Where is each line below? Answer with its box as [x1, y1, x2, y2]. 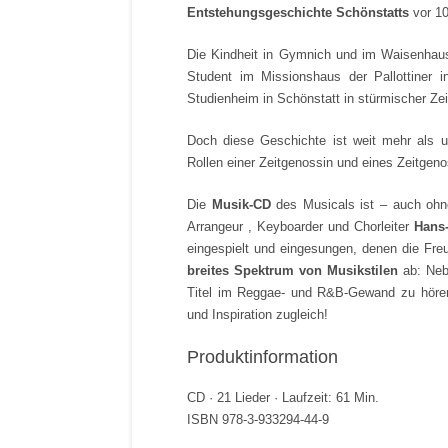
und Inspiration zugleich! [187, 307, 328, 322]
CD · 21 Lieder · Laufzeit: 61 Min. [187, 390, 379, 405]
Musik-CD [211, 197, 271, 212]
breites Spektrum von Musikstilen [187, 263, 398, 278]
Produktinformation [187, 347, 338, 367]
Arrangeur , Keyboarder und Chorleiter [187, 219, 415, 234]
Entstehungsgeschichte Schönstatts [187, 5, 413, 20]
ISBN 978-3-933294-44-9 [187, 412, 329, 427]
